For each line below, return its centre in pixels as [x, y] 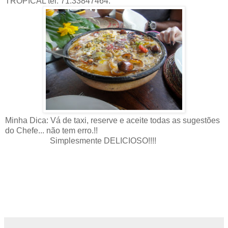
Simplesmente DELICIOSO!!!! [82, 140]
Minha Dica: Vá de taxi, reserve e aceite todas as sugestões [112, 120]
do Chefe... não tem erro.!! [51, 130]
